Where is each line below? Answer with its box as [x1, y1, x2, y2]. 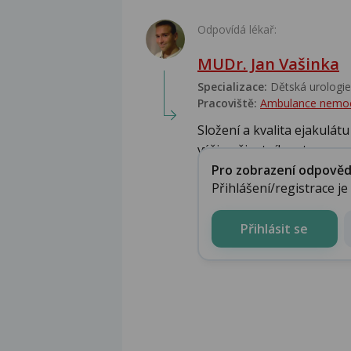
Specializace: [197, 79, 267, 95]
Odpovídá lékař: [197, 22, 277, 38]
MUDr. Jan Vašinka [197, 53, 339, 75]
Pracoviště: [197, 96, 257, 111]
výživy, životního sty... [197, 141, 320, 159]
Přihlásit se [241, 219, 308, 237]
